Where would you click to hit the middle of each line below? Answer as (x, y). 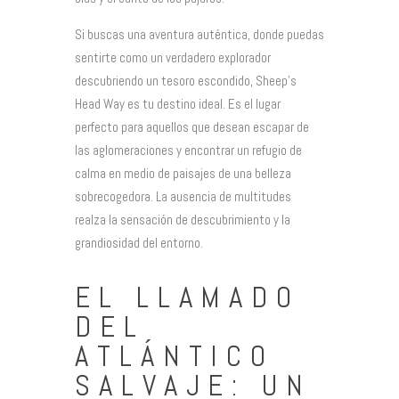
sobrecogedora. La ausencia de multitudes (183, 197)
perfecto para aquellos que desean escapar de (192, 127)
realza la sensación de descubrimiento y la (183, 220)
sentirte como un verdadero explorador (173, 58)
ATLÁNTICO (175, 357)
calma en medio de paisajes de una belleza (183, 174)
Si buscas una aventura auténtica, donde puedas (199, 35)
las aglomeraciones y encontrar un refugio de (188, 151)
